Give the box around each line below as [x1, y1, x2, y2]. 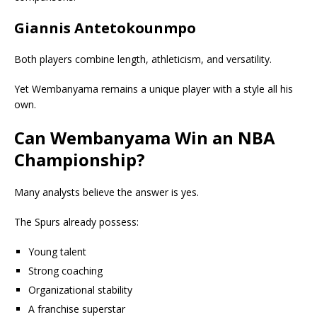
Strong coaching [28, 263, 103, 277]
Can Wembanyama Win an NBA [14, 125, 275, 149]
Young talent [28, 244, 86, 258]
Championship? [14, 147, 145, 171]
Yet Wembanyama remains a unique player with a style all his [14, 81, 293, 96]
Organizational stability [28, 282, 132, 296]
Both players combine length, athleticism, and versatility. [14, 52, 272, 66]
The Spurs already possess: [14, 214, 139, 229]
